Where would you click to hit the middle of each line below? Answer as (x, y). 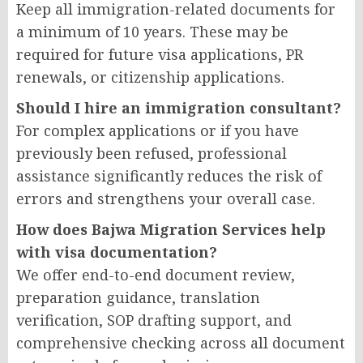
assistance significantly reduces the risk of (169, 175)
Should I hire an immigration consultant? (179, 107)
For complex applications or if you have (158, 130)
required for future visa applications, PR (160, 54)
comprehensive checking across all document (181, 342)
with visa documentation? (117, 252)
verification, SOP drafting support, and (154, 320)
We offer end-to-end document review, (156, 274)
